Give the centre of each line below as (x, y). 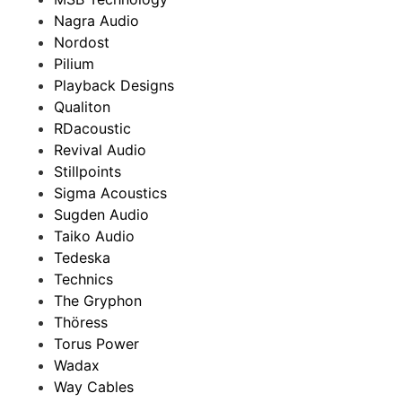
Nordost (82, 42)
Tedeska (82, 257)
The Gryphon (98, 300)
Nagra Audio (96, 20)
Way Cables (94, 386)
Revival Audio (100, 149)
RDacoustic (92, 128)
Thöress (81, 322)
